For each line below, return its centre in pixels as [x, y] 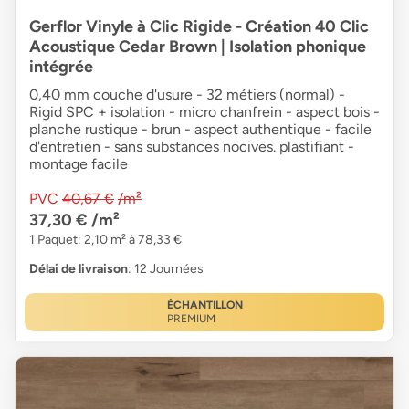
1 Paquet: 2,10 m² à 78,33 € [105, 239]
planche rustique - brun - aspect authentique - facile [200, 129]
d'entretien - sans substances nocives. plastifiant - [192, 146]
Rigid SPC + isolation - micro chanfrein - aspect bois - [204, 111]
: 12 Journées [166, 268]
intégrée [61, 66]
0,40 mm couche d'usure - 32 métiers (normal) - [187, 94]
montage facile [79, 163]
